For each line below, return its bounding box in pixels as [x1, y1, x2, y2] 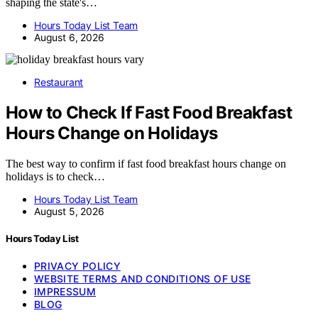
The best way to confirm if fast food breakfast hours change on [6, 158, 286, 170]
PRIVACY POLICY [34, 260, 121, 273]
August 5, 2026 [34, 205, 104, 218]
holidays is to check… [6, 170, 105, 183]
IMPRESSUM [34, 285, 97, 298]
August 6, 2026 [34, 31, 104, 44]
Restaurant [34, 76, 84, 89]
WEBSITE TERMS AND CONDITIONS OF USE [34, 273, 251, 285]
